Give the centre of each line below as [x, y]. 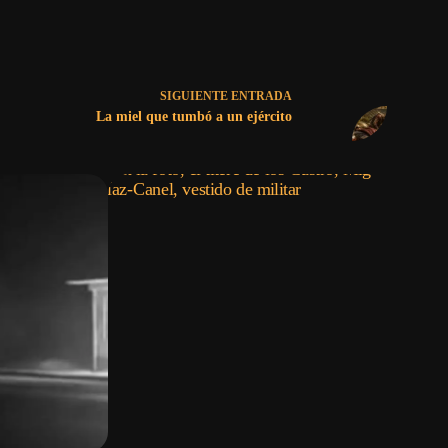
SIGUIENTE [195, 96]
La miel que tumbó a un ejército [193, 117]
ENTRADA [261, 96]
